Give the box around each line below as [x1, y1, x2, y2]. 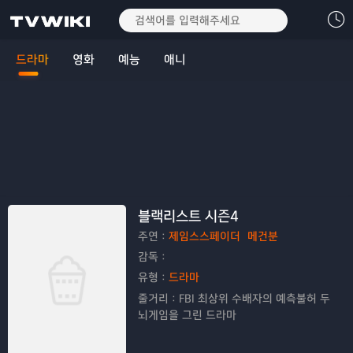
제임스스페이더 [168, 229, 240, 244]
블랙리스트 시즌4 [137, 207, 239, 226]
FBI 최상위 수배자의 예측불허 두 [178, 292, 330, 307]
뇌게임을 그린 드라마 [137, 308, 236, 323]
